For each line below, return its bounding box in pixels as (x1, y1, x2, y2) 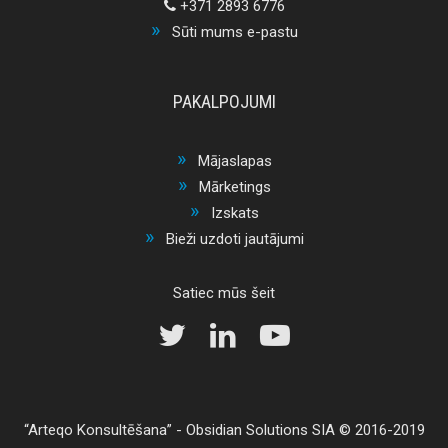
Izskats (210, 203, 259, 222)
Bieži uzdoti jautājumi (165, 229, 304, 248)
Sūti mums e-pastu (171, 22, 298, 41)
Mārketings (198, 177, 271, 196)
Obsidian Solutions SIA (185, 420, 335, 439)
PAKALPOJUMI (172, 90, 276, 112)
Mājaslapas (197, 151, 272, 170)
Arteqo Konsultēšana (27, 420, 167, 439)
